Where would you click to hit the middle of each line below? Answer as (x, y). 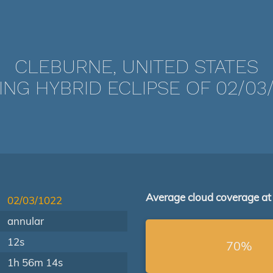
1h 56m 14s (35, 262)
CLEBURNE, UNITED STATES (136, 66)
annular (26, 221)
